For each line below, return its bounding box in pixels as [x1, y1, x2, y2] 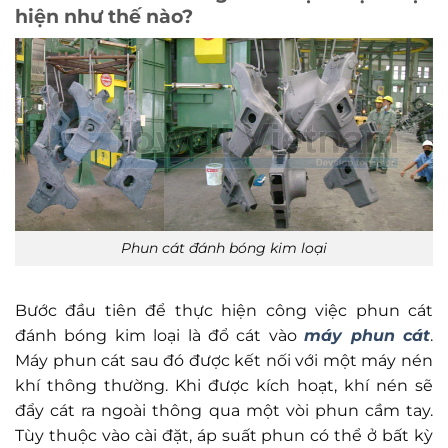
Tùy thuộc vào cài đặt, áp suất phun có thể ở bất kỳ [15, 425, 433, 445]
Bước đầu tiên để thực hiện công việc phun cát [15, 300, 433, 320]
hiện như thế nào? [15, 4, 193, 29]
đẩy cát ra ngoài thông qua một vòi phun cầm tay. [15, 400, 433, 420]
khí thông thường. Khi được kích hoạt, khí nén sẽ [15, 375, 433, 395]
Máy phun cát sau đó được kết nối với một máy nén [15, 350, 433, 370]
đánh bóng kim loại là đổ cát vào [15, 325, 305, 345]
